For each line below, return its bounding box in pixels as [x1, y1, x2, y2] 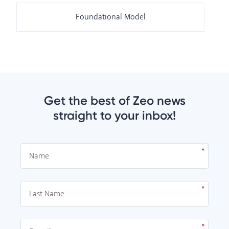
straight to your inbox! [53, 108, 176, 123]
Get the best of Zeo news [43, 93, 186, 108]
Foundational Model [75, 12, 146, 22]
